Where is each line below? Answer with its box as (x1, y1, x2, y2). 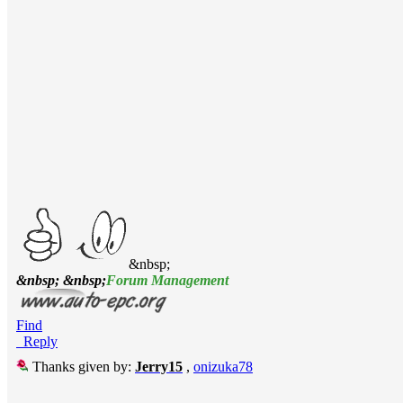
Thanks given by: (32, 359, 131, 375)
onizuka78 (193, 359, 253, 375)
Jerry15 (135, 359, 183, 375)
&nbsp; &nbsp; (16, 273, 106, 289)
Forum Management (106, 273, 228, 289)
